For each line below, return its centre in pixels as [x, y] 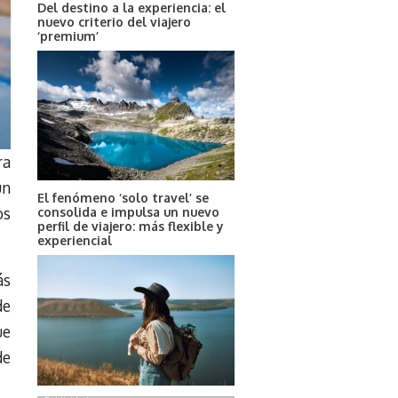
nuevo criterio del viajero [115, 21]
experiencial [75, 240]
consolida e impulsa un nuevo [129, 211]
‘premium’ [68, 36]
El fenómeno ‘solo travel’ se [123, 197]
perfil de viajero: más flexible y [131, 226]
